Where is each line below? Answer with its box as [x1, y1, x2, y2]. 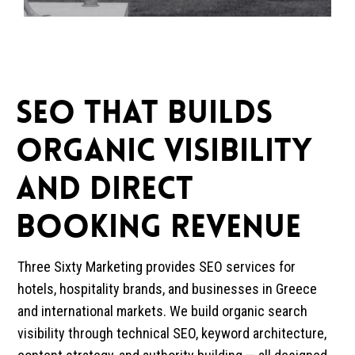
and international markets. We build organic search [17, 303, 308, 319]
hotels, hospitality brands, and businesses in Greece [17, 281, 318, 297]
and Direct [16, 175, 194, 207]
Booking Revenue [16, 213, 302, 245]
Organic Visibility [16, 137, 313, 169]
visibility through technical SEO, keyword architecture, [17, 325, 327, 342]
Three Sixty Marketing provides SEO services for [17, 258, 296, 275]
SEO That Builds [16, 99, 273, 131]
